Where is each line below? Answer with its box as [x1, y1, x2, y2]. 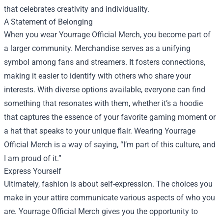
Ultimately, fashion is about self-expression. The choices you [4, 179, 213, 189]
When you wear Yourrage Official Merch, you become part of [4, 30, 211, 40]
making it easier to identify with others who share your [4, 71, 191, 81]
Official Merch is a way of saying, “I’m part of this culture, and [4, 140, 216, 150]
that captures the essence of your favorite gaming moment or [4, 112, 216, 122]
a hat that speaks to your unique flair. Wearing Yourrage [4, 126, 195, 136]
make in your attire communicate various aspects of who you [4, 193, 215, 203]
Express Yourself [4, 166, 61, 176]
